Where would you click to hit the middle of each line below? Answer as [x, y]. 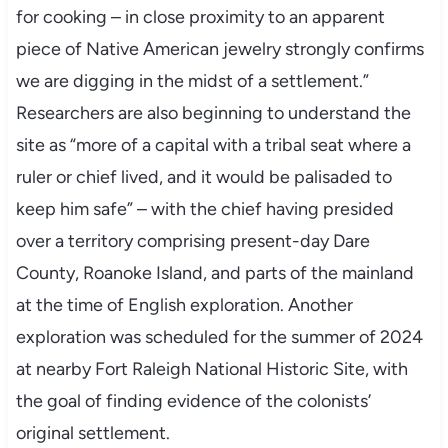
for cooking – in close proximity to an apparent [200, 16]
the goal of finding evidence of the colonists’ [193, 400]
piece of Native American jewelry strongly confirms [219, 48]
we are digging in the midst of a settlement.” [192, 80]
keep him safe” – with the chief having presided [204, 208]
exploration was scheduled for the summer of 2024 [219, 336]
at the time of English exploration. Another [184, 304]
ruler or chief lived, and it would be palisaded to [203, 176]
